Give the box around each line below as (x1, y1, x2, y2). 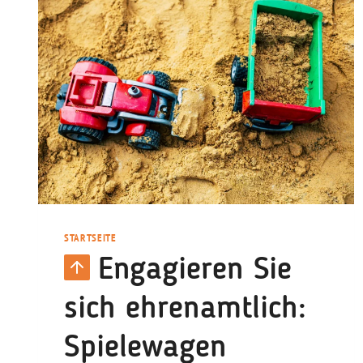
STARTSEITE (64, 230, 117, 245)
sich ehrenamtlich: (64, 293, 306, 325)
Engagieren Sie (98, 254, 292, 286)
